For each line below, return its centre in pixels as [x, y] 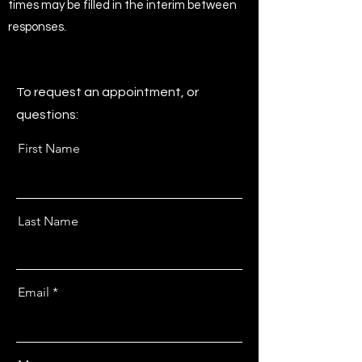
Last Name [48, 221]
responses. [40, 27]
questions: [47, 115]
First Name [49, 148]
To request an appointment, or [107, 92]
